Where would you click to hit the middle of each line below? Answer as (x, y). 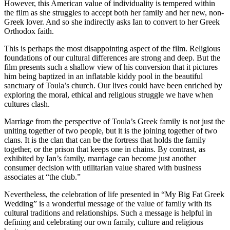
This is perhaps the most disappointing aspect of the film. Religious (112, 48)
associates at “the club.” (42, 177)
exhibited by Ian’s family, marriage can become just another (100, 158)
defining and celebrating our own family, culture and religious (104, 222)
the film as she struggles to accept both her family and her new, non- (114, 12)
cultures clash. (27, 104)
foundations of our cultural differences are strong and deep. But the (112, 57)
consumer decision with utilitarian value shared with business (103, 167)
